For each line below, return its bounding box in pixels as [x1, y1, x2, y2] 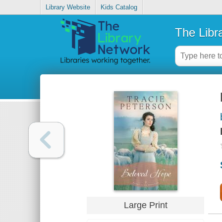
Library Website [46, 3, 91, 11]
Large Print [123, 200, 167, 210]
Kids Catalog [101, 3, 138, 11]
